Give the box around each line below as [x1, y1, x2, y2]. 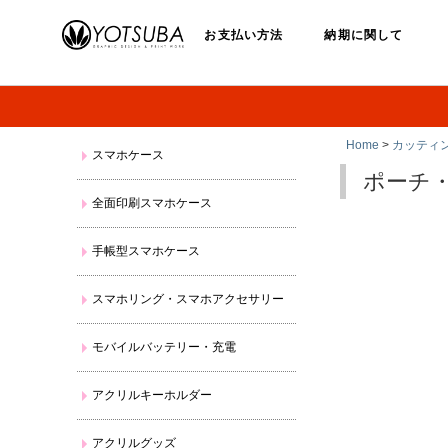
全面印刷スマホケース [92, 196, 213, 210]
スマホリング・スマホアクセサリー [92, 292, 285, 306]
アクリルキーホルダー [92, 388, 213, 402]
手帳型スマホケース [92, 244, 201, 258]
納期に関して [324, 28, 404, 42]
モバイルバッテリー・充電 [92, 340, 237, 354]
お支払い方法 [204, 28, 284, 42]
